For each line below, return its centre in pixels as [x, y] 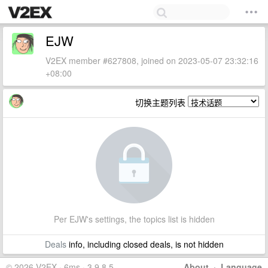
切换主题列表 [162, 102]
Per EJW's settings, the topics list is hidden [134, 219]
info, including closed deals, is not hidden [145, 244]
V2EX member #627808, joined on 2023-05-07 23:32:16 [152, 60]
